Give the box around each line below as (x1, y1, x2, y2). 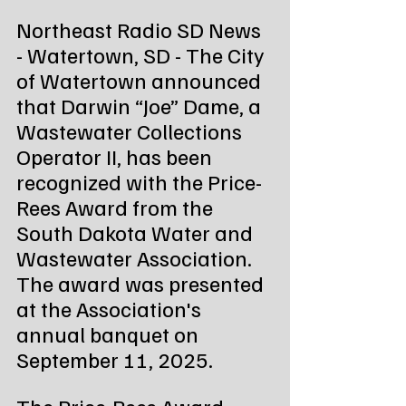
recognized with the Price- (16, 167, 262, 195)
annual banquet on (16, 319, 203, 347)
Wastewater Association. (16, 243, 256, 271)
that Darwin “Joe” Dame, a (16, 91, 266, 119)
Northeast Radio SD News (16, 14, 266, 43)
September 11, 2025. (16, 344, 213, 372)
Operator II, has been (16, 141, 217, 169)
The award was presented (16, 268, 268, 296)
